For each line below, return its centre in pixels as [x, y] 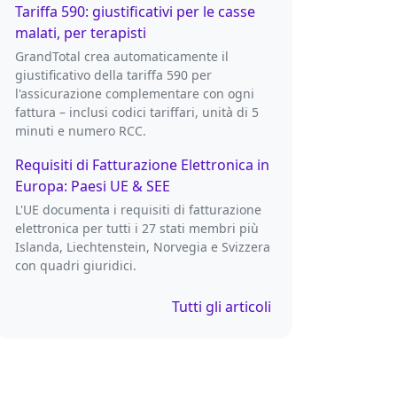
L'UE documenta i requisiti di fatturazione [138, 210]
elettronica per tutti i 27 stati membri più [136, 229]
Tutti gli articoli [221, 307]
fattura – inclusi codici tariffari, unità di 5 [136, 113]
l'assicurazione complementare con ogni [134, 94]
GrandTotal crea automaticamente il [121, 57]
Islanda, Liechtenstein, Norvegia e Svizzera [142, 247]
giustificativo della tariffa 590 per [113, 75]
